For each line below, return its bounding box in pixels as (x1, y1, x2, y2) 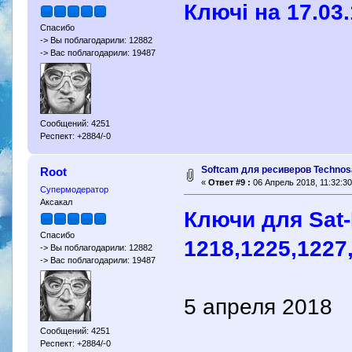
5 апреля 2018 (184, 293, 333, 319)
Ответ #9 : (207, 177, 251, 187)
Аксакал (39, 196, 72, 207)
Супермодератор (39, 184, 108, 194)
